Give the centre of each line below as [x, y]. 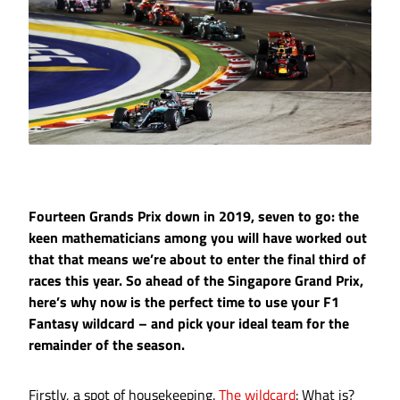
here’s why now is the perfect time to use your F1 [184, 302]
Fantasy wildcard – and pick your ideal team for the [189, 324]
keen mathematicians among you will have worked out [198, 238]
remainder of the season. [107, 345]
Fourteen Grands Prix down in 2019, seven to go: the [194, 217]
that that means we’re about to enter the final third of [197, 259]
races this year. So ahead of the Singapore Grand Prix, [196, 281]
